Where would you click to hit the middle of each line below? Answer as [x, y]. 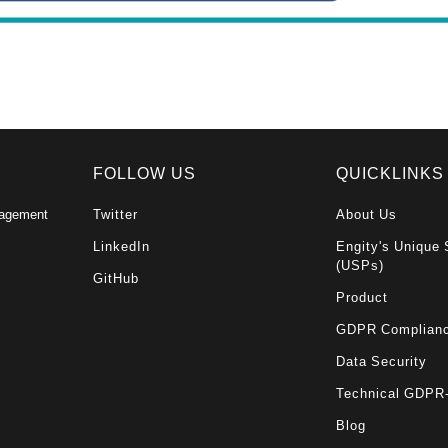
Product [362, 297]
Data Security [382, 361]
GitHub [116, 278]
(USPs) [360, 265]
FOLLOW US [145, 173]
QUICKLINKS [390, 173]
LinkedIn [122, 246]
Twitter [116, 214]
